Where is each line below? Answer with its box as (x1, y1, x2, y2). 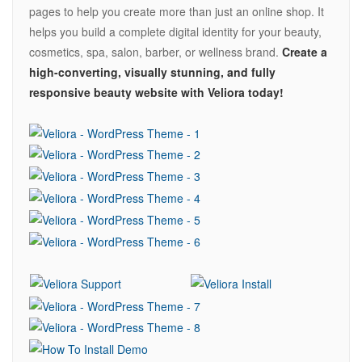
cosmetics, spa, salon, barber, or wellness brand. (29, 43, 279, 60)
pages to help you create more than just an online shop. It (29, 2, 324, 19)
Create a (279, 43, 327, 60)
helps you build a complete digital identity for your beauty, (29, 23, 322, 40)
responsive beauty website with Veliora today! (29, 83, 284, 100)
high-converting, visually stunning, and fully (29, 63, 276, 80)
